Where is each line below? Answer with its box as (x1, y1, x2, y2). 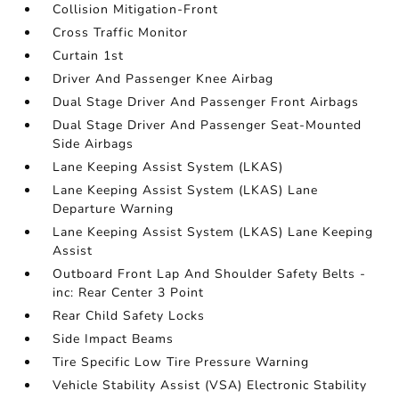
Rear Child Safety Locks (53, 307, 206, 324)
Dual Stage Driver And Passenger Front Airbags (53, 94, 360, 110)
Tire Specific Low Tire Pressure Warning (53, 354, 310, 370)
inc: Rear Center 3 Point (53, 284, 205, 301)
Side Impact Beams (53, 330, 175, 347)
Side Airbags (53, 135, 134, 152)
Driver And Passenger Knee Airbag (53, 70, 274, 87)
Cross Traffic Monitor (53, 24, 189, 41)
